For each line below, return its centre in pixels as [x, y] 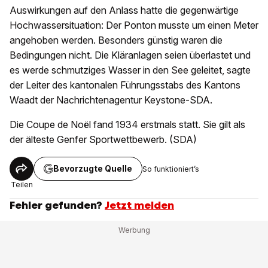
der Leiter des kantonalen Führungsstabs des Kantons [125, 85]
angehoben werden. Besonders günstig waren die [116, 40]
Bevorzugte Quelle [93, 169]
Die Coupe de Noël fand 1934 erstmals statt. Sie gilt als [127, 125]
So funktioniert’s [171, 169]
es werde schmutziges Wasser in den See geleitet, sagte [130, 70]
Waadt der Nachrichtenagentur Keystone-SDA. [111, 100]
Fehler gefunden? [56, 205]
